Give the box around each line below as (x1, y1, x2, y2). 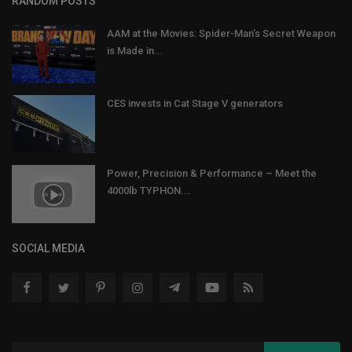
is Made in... (107, 44, 163, 57)
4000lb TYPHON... (107, 184, 190, 196)
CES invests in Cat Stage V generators (107, 97, 283, 109)
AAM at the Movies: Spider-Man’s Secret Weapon (107, 27, 335, 39)
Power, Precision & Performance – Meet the (107, 167, 317, 179)
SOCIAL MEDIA (12, 241, 85, 255)
